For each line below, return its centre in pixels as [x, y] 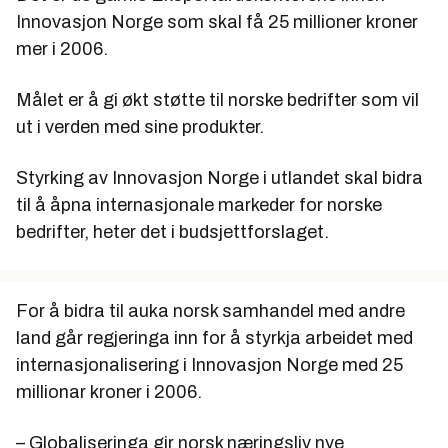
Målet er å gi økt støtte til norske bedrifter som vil [217, 100]
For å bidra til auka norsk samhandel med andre [210, 311]
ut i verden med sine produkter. [140, 127]
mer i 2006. [62, 49]
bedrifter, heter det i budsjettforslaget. [172, 232]
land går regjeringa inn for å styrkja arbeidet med [214, 338]
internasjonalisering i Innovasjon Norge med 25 [209, 365]
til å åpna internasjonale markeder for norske [199, 205]
